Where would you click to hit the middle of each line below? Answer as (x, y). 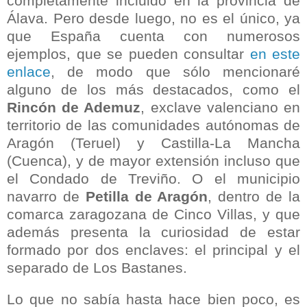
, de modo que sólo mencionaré (175, 71)
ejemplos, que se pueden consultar (128, 53)
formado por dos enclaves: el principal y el (153, 249)
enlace (29, 71)
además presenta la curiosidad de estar (153, 232)
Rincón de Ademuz (74, 107)
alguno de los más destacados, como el (153, 89)
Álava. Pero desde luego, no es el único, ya (153, 18)
